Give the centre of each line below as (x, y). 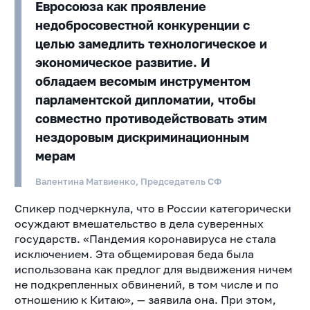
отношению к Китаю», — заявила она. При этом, (145, 300)
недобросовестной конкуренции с (142, 25)
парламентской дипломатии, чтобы (145, 100)
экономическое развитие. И (122, 63)
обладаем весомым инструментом (143, 81)
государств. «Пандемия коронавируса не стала (145, 239)
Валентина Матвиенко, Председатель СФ (128, 182)
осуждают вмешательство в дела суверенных (139, 224)
